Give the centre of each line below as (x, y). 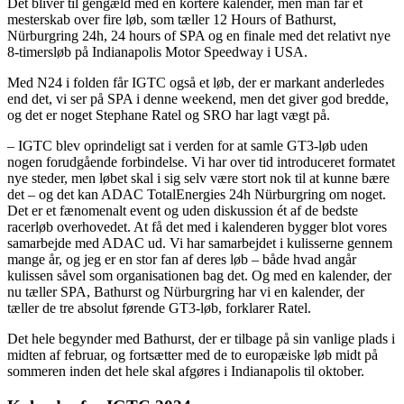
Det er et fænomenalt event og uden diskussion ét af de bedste (183, 211)
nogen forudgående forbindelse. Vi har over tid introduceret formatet (201, 162)
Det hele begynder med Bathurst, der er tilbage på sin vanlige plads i (201, 339)
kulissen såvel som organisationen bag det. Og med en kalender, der (199, 276)
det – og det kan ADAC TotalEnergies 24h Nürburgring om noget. (197, 195)
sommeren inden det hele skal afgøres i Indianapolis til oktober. (186, 372)
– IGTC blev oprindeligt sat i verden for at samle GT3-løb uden (188, 146)
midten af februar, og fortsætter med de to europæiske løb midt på (193, 355)
